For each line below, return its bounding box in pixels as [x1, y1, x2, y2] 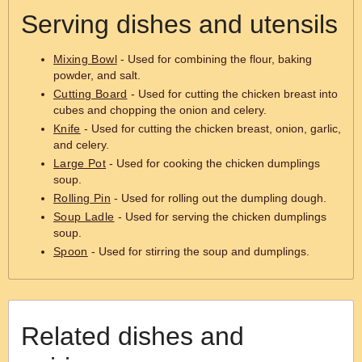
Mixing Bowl [53, 53, 117, 65]
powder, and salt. [53, 69, 141, 82]
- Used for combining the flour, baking [116, 53, 312, 65]
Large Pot [53, 157, 107, 170]
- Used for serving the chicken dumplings [114, 210, 326, 223]
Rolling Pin [53, 192, 111, 204]
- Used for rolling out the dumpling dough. [110, 192, 326, 204]
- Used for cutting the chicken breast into [127, 87, 338, 100]
